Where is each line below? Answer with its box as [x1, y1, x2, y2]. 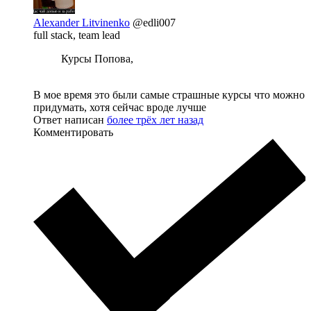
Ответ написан [33, 114, 107, 126]
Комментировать [33, 126, 113, 138]
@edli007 [133, 17, 176, 28]
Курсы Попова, [61, 53, 133, 65]
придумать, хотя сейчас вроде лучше [33, 101, 206, 113]
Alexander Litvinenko [33, 17, 130, 28]
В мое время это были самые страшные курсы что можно [33, 89, 305, 101]
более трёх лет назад [107, 114, 203, 126]
